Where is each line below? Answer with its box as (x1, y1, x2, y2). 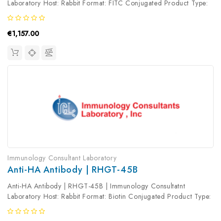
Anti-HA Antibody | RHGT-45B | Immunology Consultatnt (7, 181, 185, 191)
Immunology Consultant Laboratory (7, 153, 117, 163)
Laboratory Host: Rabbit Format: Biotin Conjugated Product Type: (7, 191, 211, 202)
